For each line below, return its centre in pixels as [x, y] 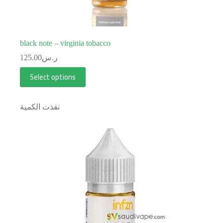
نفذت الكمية [40, 107]
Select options [53, 77]
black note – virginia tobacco [65, 43]
